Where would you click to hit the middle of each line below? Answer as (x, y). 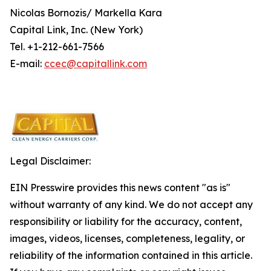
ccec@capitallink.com (96, 64)
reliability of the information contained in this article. (131, 255)
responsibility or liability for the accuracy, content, (126, 221)
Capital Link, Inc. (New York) (76, 30)
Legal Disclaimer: (50, 161)
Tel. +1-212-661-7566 (57, 47)
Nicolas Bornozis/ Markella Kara (86, 13)
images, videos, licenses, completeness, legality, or (127, 238)
